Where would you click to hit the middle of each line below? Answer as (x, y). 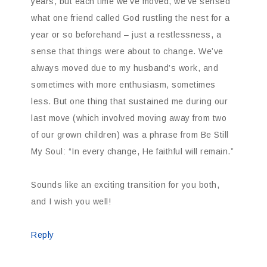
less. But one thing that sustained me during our (129, 102)
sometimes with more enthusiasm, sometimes (123, 85)
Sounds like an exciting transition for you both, (125, 185)
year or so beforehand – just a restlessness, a (126, 35)
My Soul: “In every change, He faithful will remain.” (132, 152)
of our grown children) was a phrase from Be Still (130, 135)
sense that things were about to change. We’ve (127, 52)
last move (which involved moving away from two (129, 118)
